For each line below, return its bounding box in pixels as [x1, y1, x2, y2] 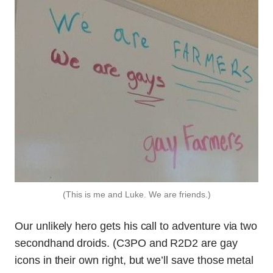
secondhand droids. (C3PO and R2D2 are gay [15, 236, 238, 249]
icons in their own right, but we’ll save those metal [15, 253, 254, 266]
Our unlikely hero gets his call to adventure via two [15, 219, 258, 232]
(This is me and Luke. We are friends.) [62, 189, 211, 199]
